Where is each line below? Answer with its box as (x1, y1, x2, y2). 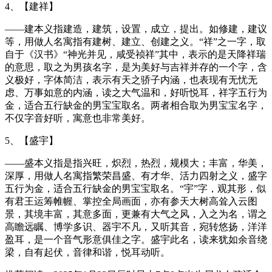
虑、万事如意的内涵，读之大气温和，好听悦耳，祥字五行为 (5, 87, 267, 98)
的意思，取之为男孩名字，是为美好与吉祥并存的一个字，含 (5, 61, 267, 72)
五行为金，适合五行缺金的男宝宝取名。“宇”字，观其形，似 (5, 183, 266, 194)
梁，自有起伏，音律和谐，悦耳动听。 (5, 246, 170, 257)
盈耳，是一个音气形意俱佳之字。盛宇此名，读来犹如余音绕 (5, 234, 267, 245)
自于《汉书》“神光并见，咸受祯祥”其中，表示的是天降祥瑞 (5, 49, 266, 59)
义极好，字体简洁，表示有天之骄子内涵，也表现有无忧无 (5, 74, 257, 85)
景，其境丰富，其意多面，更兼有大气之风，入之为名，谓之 (5, 208, 267, 219)
